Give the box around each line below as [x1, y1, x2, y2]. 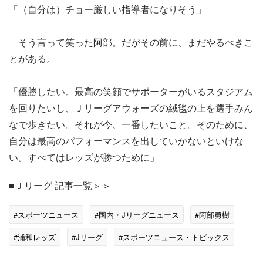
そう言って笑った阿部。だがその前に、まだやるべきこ [9, 35, 253, 49]
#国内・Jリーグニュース [95, 208, 179, 220]
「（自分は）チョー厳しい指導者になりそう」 [9, 2, 206, 16]
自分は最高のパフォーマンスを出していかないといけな [9, 133, 244, 147]
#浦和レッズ [14, 231, 56, 242]
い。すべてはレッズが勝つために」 [9, 150, 159, 164]
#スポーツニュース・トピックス [119, 231, 230, 242]
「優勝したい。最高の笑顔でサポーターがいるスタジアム [9, 84, 253, 98]
